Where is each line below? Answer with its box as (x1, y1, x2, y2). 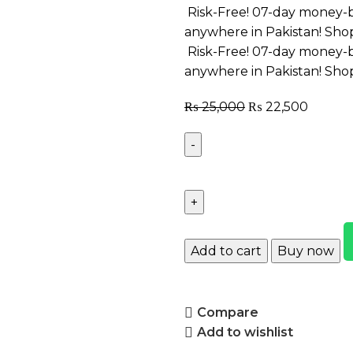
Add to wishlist (197, 325, 294, 340)
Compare (197, 305, 259, 321)
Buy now (277, 243, 334, 258)
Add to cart (190, 243, 262, 258)
